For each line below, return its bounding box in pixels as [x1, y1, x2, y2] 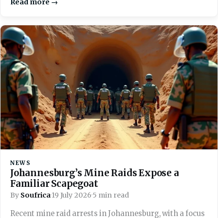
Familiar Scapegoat [10, 178, 98, 189]
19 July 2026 [52, 190, 91, 200]
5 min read [92, 190, 129, 200]
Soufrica [20, 190, 51, 200]
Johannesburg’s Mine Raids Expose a [10, 167, 179, 179]
